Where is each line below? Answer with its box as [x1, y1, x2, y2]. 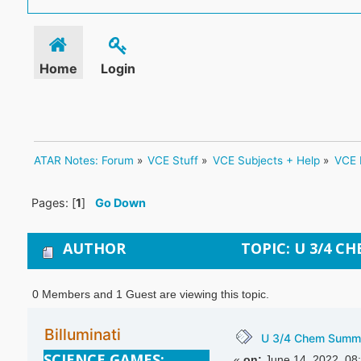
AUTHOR [62, 238, 126, 258]
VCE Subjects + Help [213, 154, 321, 168]
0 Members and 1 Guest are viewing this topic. [32, 288, 270, 301]
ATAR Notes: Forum [33, 154, 134, 168]
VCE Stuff [147, 154, 199, 168]
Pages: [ [31, 196, 76, 210]
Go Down [94, 196, 146, 210]
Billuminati [44, 325, 121, 345]
